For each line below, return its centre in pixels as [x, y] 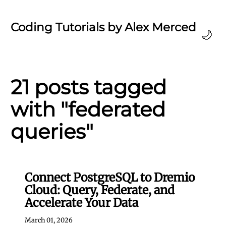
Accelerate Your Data [81, 203]
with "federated [88, 109]
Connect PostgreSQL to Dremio [110, 177]
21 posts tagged [89, 87]
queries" [52, 131]
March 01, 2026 [49, 220]
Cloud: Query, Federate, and [100, 190]
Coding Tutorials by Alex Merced [103, 27]
